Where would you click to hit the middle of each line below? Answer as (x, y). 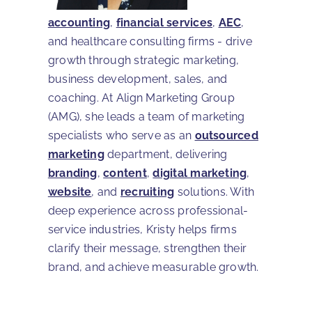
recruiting (147, 192)
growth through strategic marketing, (143, 60)
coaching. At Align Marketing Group (141, 97)
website (70, 192)
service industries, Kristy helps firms (142, 229)
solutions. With (214, 192)
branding (72, 173)
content (125, 173)
